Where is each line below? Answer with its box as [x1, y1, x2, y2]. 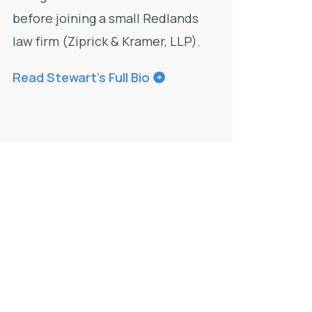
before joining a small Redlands [13, 10, 198, 27]
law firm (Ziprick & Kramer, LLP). [13, 33, 201, 50]
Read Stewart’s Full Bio [13, 68, 150, 86]
